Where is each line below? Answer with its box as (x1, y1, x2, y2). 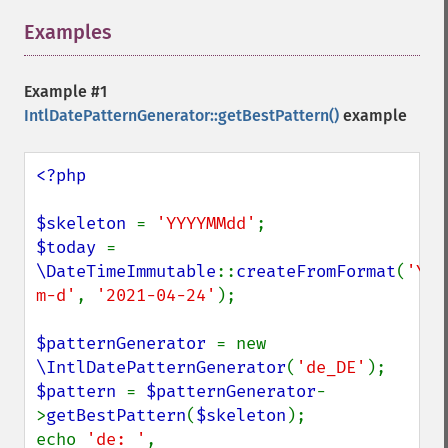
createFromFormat (236, 261, 396, 282)
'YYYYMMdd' (156, 213, 256, 234)
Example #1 (24, 82, 107, 101)
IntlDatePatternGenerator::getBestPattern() (24, 106, 339, 125)
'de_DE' (296, 357, 366, 378)
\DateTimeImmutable (36, 261, 216, 282)
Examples (24, 20, 112, 44)
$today (36, 237, 106, 258)
